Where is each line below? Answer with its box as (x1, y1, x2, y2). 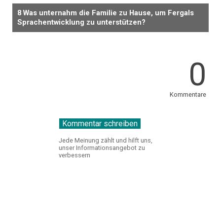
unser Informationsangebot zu (58, 144, 145, 152)
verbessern (58, 151, 90, 159)
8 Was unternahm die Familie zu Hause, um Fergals (17, 8, 194, 18)
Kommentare (169, 91, 206, 99)
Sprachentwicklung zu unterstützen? (17, 18, 146, 27)
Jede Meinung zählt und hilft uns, (58, 137, 152, 145)
